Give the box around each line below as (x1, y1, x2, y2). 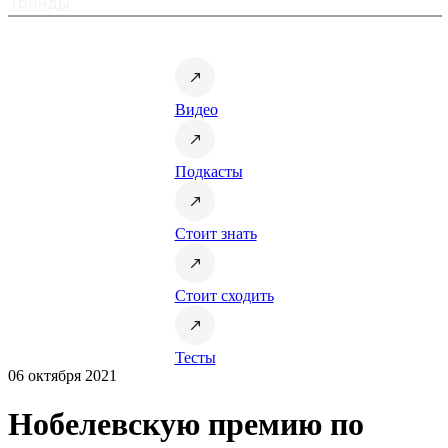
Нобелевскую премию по (8, 406, 364, 443)
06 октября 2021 (8, 366, 117, 384)
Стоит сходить (174, 286, 274, 304)
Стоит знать (174, 224, 257, 242)
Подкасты (174, 162, 243, 180)
